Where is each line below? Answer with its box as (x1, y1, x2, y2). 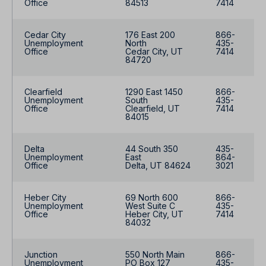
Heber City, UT (125, 209, 183, 220)
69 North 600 (125, 192, 178, 203)
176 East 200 (125, 30, 175, 40)
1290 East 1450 (125, 87, 183, 97)
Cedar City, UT (125, 46, 183, 57)
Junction (24, 249, 58, 260)
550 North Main (125, 249, 185, 260)
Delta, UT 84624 (125, 160, 191, 171)
